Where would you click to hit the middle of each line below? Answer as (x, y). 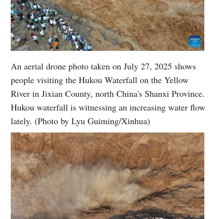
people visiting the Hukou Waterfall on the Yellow (100, 79)
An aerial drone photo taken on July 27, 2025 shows (104, 66)
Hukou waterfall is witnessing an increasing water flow (108, 107)
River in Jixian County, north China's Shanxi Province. (108, 93)
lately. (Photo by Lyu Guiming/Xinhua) (81, 120)
